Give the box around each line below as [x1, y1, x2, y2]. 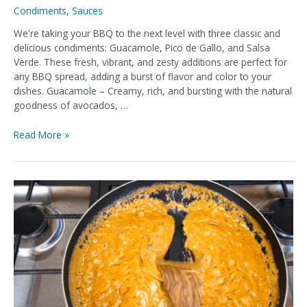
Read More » [14, 128, 69, 142]
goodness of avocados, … [14, 99, 128, 112]
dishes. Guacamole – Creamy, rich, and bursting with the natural [14, 84, 292, 98]
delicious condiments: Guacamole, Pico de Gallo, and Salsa [14, 41, 270, 55]
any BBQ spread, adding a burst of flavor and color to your [14, 70, 271, 84]
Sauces [72, 3, 103, 17]
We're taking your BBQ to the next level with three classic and [14, 27, 280, 40]
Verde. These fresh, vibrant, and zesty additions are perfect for [14, 56, 287, 69]
